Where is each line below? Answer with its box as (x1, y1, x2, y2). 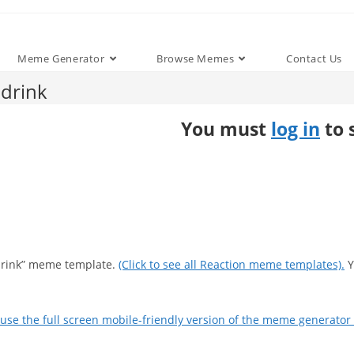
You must (181, 116, 271, 141)
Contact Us (285, 51, 342, 66)
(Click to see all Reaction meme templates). (119, 257, 345, 272)
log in (271, 116, 320, 141)
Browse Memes (156, 51, 235, 66)
